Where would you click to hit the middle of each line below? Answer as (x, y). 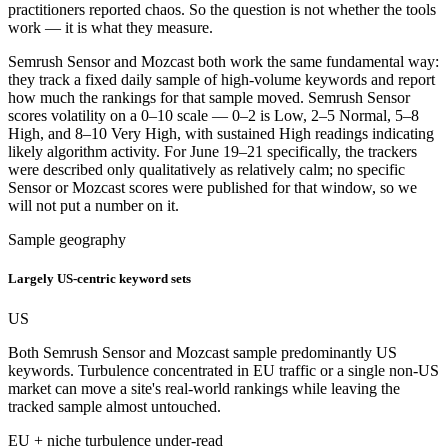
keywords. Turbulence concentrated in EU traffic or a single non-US (223, 370)
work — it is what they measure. (110, 28)
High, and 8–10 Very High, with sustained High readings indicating (221, 134)
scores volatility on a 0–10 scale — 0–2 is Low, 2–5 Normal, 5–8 (213, 116)
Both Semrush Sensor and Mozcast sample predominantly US (202, 352)
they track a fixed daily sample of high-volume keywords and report (221, 80)
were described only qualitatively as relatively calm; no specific (206, 170)
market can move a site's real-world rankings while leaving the (204, 388)
